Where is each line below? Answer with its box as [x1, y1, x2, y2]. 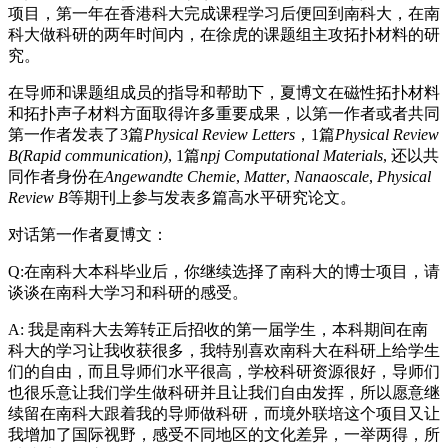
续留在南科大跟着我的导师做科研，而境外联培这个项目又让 [8, 405, 440, 423]
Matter [244, 168, 286, 186]
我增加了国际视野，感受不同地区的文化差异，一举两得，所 [8, 426, 440, 444]
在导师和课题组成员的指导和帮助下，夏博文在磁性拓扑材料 [8, 84, 440, 102]
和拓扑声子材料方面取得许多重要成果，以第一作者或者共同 [8, 105, 440, 123]
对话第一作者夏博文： [8, 226, 168, 244]
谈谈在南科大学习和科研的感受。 [8, 284, 248, 302]
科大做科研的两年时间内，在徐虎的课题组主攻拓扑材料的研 [8, 26, 440, 44]
